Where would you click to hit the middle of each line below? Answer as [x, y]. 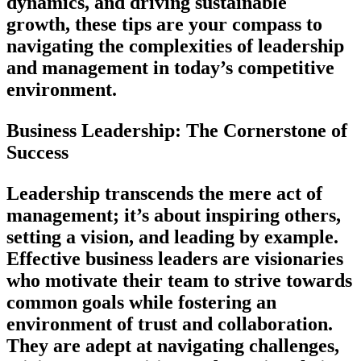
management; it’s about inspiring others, [174, 215]
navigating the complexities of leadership [175, 46]
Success [37, 152]
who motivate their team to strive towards [179, 280]
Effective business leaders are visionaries [175, 258]
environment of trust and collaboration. [170, 324]
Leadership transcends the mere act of [164, 193]
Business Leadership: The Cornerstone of [177, 130]
